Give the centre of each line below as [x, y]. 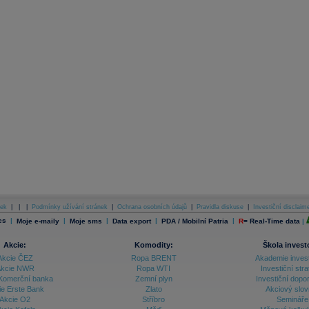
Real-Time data [275, 221]
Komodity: [153, 245]
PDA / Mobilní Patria [196, 221]
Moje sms [86, 221]
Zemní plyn [153, 279]
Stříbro [153, 300]
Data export [132, 221]
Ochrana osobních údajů [152, 207]
